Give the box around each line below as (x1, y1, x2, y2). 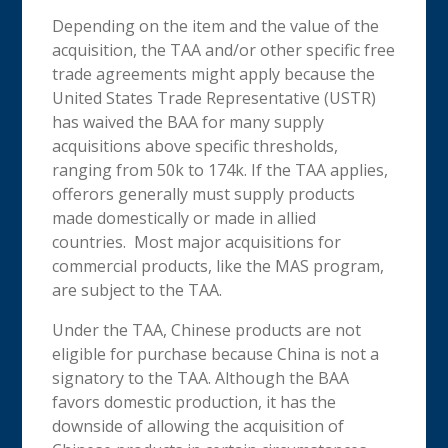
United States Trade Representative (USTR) (52, 86, 377, 109)
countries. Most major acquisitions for (52, 230, 342, 253)
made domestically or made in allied (52, 206, 317, 229)
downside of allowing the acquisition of (52, 414, 345, 437)
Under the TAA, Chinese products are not (52, 318, 362, 341)
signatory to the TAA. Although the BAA (52, 366, 350, 389)
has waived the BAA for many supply (52, 110, 325, 133)
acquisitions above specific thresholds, (52, 134, 339, 157)
